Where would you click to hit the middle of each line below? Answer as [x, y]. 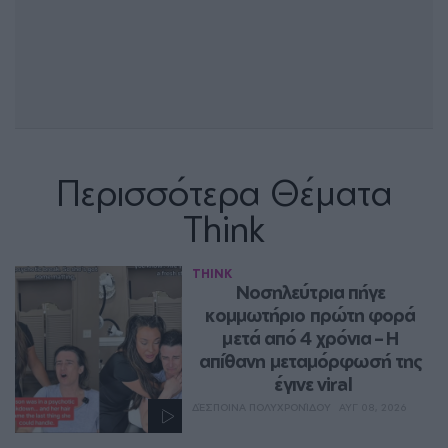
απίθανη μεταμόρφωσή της [310, 360]
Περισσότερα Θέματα [224, 191]
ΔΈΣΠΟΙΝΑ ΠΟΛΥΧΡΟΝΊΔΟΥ [262, 406]
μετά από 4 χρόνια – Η [310, 337]
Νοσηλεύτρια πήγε [310, 291]
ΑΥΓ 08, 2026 [373, 406]
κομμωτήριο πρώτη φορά [310, 314]
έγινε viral [312, 383]
